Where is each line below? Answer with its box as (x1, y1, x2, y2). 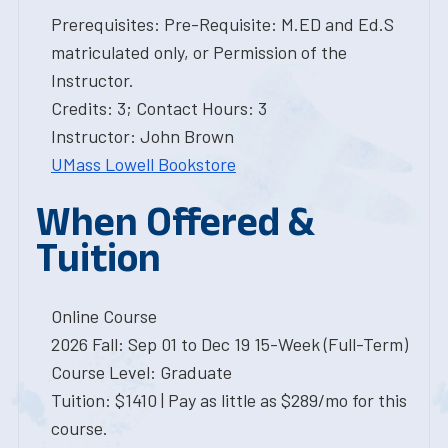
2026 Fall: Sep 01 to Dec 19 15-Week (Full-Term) (51, 333, 408, 355)
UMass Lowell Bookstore (51, 153, 236, 175)
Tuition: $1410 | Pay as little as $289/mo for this (51, 389, 407, 411)
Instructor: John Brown (51, 125, 234, 147)
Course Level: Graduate (51, 361, 232, 383)
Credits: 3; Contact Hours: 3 (51, 97, 267, 119)
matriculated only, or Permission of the (51, 41, 347, 63)
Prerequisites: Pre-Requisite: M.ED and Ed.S (51, 13, 394, 35)
